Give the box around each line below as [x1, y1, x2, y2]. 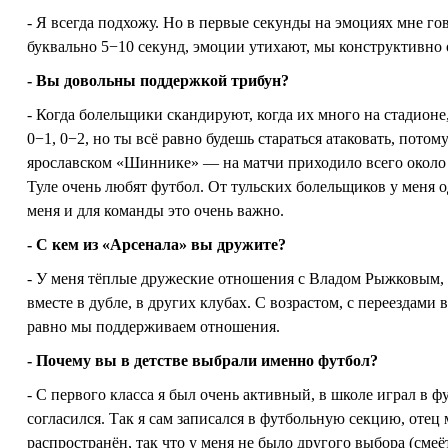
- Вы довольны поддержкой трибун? [27, 72, 289, 89]
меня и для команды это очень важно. [27, 202, 284, 219]
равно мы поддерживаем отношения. [27, 318, 280, 335]
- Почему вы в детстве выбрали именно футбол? [27, 352, 378, 369]
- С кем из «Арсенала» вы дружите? [27, 236, 286, 253]
